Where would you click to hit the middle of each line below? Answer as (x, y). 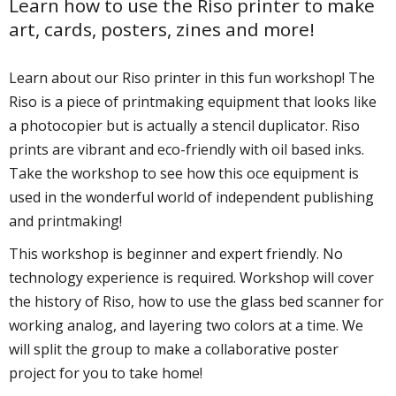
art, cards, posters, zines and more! (162, 29)
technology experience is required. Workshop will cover (191, 278)
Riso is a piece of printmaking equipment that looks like (193, 102)
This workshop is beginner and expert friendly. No (176, 254)
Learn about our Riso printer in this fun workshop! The (192, 78)
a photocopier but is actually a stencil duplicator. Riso (184, 126)
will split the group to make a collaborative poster (174, 350)
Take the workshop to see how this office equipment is (184, 174)
